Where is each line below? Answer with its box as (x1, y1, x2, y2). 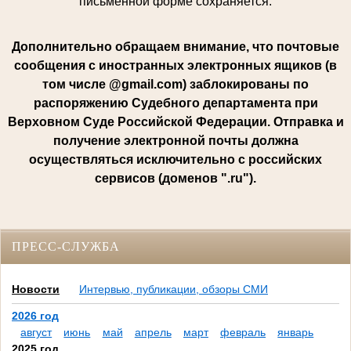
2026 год (12, 309, 59, 323)
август (20, 326, 52, 339)
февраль (220, 326, 266, 339)
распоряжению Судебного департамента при (33, 96, 318, 110)
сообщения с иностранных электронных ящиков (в (14, 58, 337, 72)
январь (277, 326, 314, 339)
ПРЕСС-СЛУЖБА (12, 240, 120, 253)
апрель (134, 326, 172, 339)
